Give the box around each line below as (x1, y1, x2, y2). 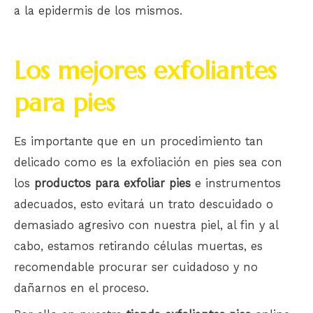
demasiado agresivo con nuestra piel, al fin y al (14, 218, 278, 232)
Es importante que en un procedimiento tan (14, 134, 263, 148)
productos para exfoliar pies (34, 176, 191, 190)
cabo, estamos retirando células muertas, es (14, 239, 263, 253)
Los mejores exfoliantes (14, 54, 277, 86)
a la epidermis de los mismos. (14, 4, 182, 18)
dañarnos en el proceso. (14, 281, 149, 295)
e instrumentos (191, 176, 281, 190)
